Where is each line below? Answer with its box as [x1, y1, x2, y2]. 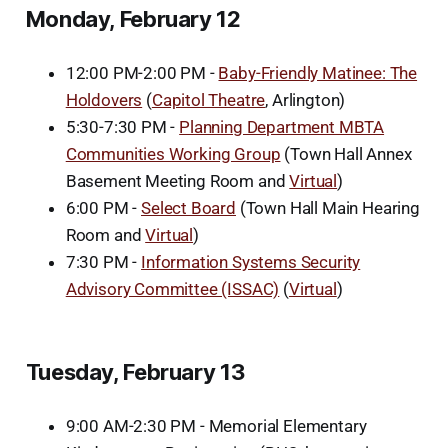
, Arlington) [265, 89, 346, 110]
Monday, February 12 [25, 5, 241, 32]
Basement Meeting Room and [65, 170, 290, 191]
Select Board [141, 197, 236, 218]
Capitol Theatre [151, 89, 266, 110]
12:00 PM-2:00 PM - [65, 62, 219, 83]
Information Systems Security [141, 251, 361, 272]
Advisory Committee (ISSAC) [65, 278, 280, 299]
